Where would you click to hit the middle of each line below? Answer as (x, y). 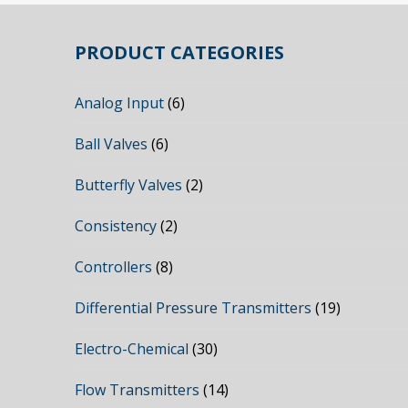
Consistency (116, 226)
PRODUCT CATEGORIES (180, 53)
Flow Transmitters (138, 390)
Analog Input (120, 103)
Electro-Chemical (132, 349)
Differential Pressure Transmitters (194, 308)
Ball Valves (112, 144)
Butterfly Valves (129, 185)
